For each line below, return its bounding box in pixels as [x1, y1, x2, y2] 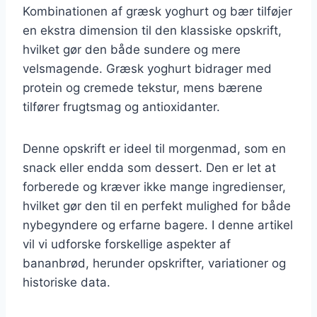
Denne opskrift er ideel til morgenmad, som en [23, 141, 286, 156]
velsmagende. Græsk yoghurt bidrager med [23, 61, 272, 76]
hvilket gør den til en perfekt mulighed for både [23, 198, 291, 213]
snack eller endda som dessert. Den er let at [23, 160, 276, 175]
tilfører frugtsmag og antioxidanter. [23, 99, 220, 114]
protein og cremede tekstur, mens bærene [23, 80, 263, 95]
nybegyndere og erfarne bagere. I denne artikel [23, 217, 293, 232]
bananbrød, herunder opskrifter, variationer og [23, 255, 286, 270]
